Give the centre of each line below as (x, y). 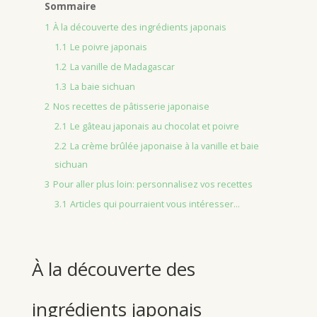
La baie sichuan (102, 86)
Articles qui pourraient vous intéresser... (155, 204)
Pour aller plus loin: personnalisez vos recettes (152, 184)
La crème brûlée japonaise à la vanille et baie (164, 146)
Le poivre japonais (108, 47)
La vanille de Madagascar (122, 67)
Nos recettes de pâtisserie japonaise (131, 106)
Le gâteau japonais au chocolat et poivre (154, 126)
